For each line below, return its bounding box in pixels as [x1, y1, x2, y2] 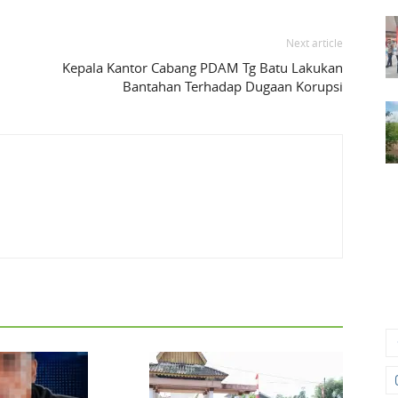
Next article [286, 36, 343, 51]
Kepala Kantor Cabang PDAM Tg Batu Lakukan [62, 59, 343, 77]
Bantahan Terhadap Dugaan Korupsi [123, 77, 343, 96]
